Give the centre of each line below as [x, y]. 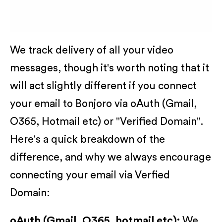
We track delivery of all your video [92, 50]
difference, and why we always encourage [111, 157]
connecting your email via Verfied [90, 175]
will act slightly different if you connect [103, 86]
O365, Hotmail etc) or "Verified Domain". [107, 121]
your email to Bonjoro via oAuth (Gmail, [103, 104]
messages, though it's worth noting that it [110, 68]
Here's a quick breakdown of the [87, 139]
